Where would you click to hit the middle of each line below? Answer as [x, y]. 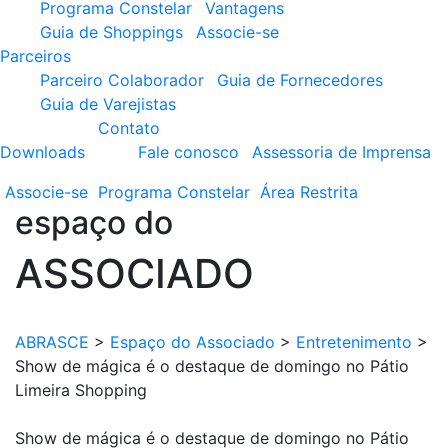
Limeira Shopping [81, 390]
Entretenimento [354, 342]
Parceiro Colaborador [122, 80]
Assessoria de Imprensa [341, 152]
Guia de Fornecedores [300, 80]
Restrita [329, 192]
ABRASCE [52, 342]
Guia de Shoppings [111, 32]
